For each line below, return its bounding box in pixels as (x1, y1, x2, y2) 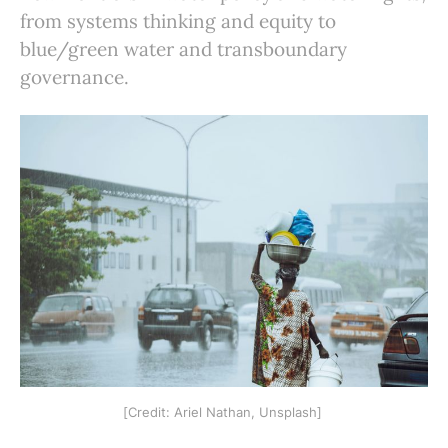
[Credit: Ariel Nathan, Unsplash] (122, 403, 326, 420)
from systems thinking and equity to (20, 9, 336, 33)
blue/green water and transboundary (20, 37, 347, 61)
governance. (20, 65, 129, 89)
